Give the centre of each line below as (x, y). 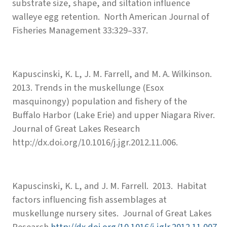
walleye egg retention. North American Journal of (111, 16)
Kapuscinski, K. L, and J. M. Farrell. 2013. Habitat (109, 186)
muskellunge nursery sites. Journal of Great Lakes (112, 213)
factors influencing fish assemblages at (89, 199)
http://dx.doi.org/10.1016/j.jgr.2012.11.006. (95, 142)
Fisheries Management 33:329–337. (80, 30)
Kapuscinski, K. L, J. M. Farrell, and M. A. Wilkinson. (112, 74)
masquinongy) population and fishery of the (100, 101)
